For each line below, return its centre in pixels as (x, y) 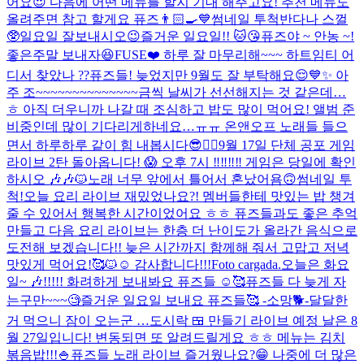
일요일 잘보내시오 (73, 36)
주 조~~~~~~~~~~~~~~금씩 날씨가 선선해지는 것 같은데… (176, 92)
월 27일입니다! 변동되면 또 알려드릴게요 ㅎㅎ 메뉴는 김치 (176, 337)
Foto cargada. (246, 264)
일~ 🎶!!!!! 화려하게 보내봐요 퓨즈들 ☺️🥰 (126, 281)
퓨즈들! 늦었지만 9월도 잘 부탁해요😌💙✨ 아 (219, 75)
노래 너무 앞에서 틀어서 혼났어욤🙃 (192, 179)
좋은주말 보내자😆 (61, 54)
